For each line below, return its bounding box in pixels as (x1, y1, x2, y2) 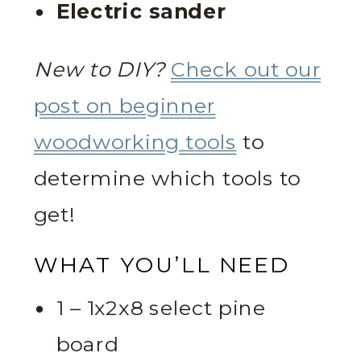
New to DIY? (34, 58, 165, 83)
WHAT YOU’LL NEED (34, 251, 289, 279)
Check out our (170, 58, 321, 83)
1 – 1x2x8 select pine (56, 296, 266, 322)
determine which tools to (34, 166, 301, 192)
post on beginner (34, 93, 216, 119)
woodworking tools (34, 130, 237, 156)
